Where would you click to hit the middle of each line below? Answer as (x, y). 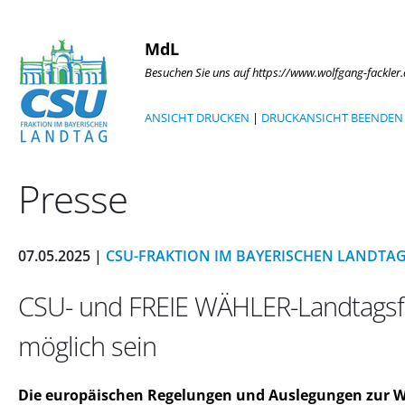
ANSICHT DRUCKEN (197, 118)
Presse (73, 199)
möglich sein (87, 346)
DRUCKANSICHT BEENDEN (332, 118)
